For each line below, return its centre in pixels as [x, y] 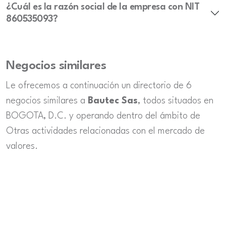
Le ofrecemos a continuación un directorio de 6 [99, 86]
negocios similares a [47, 101]
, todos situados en [176, 101]
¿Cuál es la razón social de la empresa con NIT [103, 7]
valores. [22, 146]
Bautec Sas [113, 101]
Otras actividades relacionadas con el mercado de [105, 131]
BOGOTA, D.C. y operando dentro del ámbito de [103, 116]
